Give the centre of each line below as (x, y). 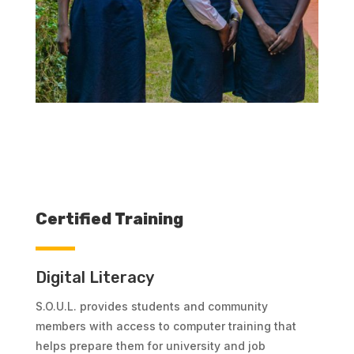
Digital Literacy (94, 278)
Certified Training (109, 219)
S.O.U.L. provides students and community (151, 307)
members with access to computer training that (166, 326)
